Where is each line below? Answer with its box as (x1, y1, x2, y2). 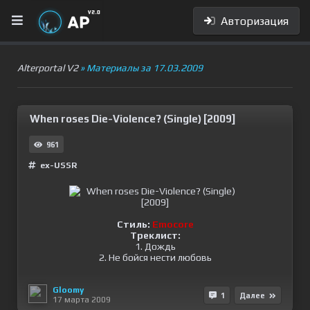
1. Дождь (134, 241, 176, 252)
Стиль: (116, 219, 152, 230)
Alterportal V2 (17, 62, 78, 73)
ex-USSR (40, 161, 77, 170)
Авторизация (215, 15, 289, 28)
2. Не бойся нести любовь (98, 252, 212, 263)
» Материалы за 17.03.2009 (78, 62, 203, 73)
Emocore (152, 219, 194, 230)
